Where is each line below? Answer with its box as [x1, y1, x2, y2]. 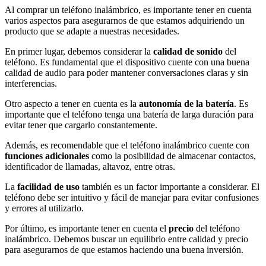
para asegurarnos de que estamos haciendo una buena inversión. [5, 244, 243, 255]
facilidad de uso [17, 181, 80, 192]
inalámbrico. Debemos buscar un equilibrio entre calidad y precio [5, 233, 248, 244]
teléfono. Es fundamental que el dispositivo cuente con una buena [5, 56, 249, 67]
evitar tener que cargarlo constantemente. [5, 119, 157, 130]
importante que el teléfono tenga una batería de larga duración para [5, 109, 254, 119]
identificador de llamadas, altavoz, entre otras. [5, 161, 175, 172]
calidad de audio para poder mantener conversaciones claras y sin [5, 67, 248, 78]
